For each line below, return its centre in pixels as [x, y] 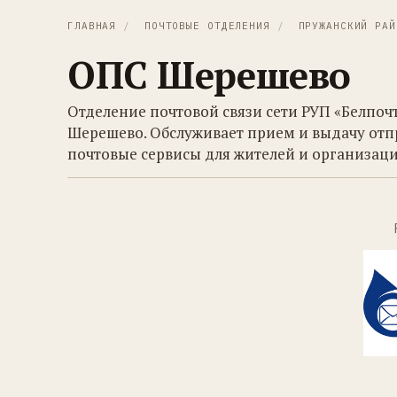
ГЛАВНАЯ [92, 26]
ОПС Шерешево [209, 74]
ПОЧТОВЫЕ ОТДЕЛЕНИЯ [207, 26]
